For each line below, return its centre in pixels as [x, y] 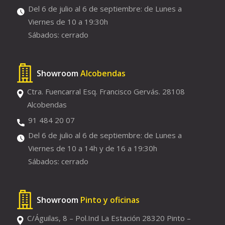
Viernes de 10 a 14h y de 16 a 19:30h [92, 148]
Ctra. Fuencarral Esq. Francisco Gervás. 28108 [106, 92]
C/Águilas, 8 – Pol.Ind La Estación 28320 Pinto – [109, 218]
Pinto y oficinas [110, 200]
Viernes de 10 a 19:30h [68, 22]
